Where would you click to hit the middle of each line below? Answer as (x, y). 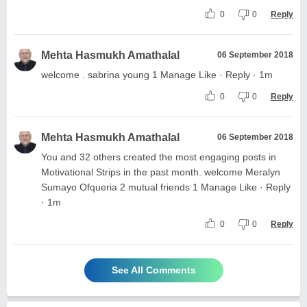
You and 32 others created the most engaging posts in (159, 157)
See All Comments (153, 270)
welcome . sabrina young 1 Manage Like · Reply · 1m (157, 74)
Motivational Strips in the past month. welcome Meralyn (161, 172)
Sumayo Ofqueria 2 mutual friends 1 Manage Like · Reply (166, 187)
